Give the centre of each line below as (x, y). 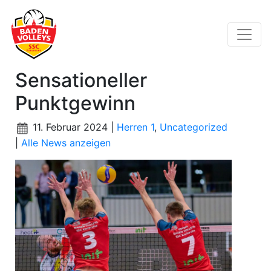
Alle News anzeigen (66, 142)
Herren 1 (135, 127)
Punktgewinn (75, 103)
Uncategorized (194, 127)
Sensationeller (81, 80)
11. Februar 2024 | (73, 127)
